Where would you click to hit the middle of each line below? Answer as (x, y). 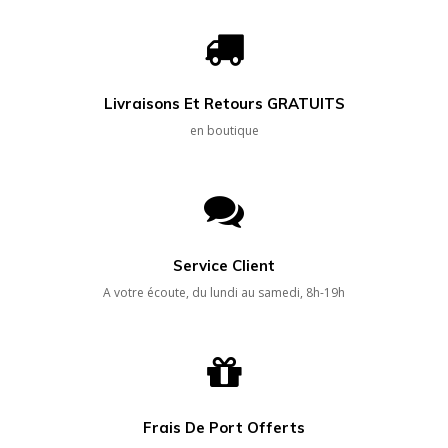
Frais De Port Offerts (224, 428)
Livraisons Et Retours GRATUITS (224, 104)
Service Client (224, 266)
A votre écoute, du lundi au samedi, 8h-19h (224, 293)
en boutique (224, 131)
